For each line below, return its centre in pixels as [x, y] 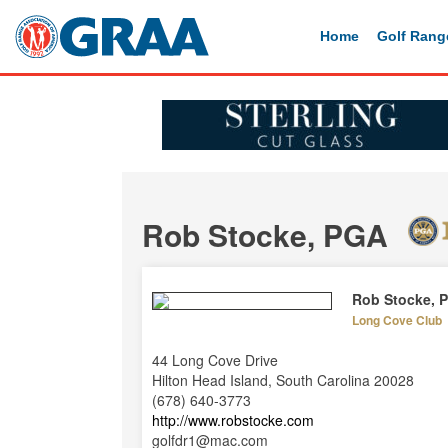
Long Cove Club [397, 320]
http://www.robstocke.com [233, 420]
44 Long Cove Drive [215, 360]
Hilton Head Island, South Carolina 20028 [283, 380]
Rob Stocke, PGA [265, 234]
